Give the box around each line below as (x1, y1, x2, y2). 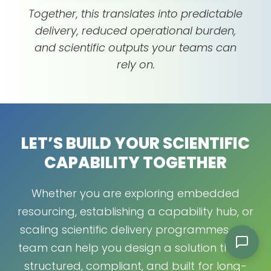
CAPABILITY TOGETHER (44, 152, 227, 174)
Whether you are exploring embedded (31, 186, 240, 201)
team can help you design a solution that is (18, 240, 253, 256)
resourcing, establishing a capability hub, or (18, 204, 253, 220)
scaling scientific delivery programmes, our (19, 222, 252, 238)
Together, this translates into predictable (28, 6, 243, 22)
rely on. (116, 57, 155, 73)
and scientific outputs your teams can (34, 40, 237, 56)
